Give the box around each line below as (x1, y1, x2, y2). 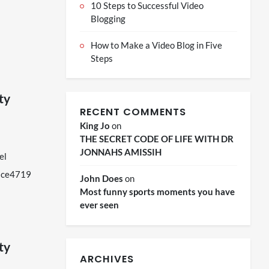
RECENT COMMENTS (79, 105, 186, 119)
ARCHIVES (79, 252, 134, 266)
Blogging (90, 13, 125, 24)
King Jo (79, 120, 110, 131)
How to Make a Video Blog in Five (90, 39, 222, 50)
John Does (79, 173, 123, 184)
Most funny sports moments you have (79, 186, 235, 198)
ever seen (79, 199, 119, 211)
